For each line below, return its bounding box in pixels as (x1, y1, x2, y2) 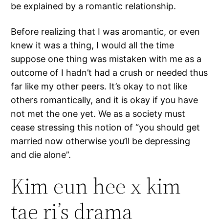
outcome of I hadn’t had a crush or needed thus (11, 67, 208, 78)
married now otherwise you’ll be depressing (11, 136, 191, 147)
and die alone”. (11, 150, 71, 160)
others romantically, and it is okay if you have (11, 95, 198, 106)
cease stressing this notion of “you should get (11, 122, 200, 133)
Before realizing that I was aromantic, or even (11, 26, 200, 37)
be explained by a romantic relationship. (11, 1, 176, 12)
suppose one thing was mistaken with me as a (11, 54, 202, 65)
